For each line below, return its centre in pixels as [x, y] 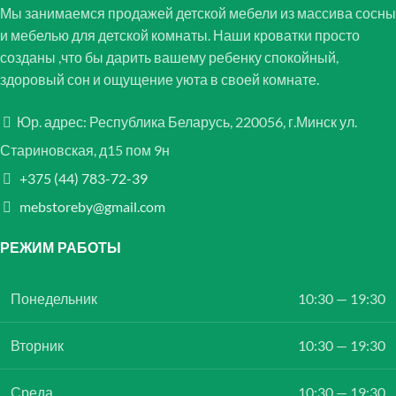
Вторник [37, 345]
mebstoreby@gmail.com [92, 206]
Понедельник [54, 298]
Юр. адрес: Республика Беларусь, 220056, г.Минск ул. [187, 121]
